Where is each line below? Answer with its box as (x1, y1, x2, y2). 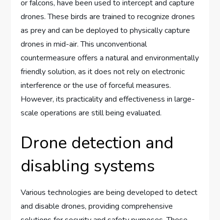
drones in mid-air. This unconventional (21, 39, 147, 50)
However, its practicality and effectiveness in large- (21, 94, 195, 105)
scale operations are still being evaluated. (21, 108, 162, 119)
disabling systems (21, 155, 155, 178)
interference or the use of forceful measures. (21, 80, 171, 91)
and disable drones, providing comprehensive (21, 201, 173, 212)
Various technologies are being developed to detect (21, 187, 198, 198)
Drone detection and (21, 132, 174, 155)
